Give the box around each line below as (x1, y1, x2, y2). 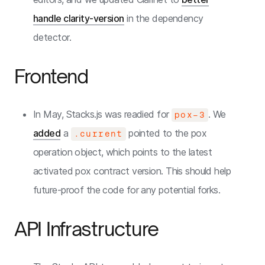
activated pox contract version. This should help (33, 165, 231, 177)
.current (73, 129, 123, 138)
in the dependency (124, 12, 203, 24)
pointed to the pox (125, 127, 207, 139)
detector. (33, 31, 74, 43)
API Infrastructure (14, 217, 159, 241)
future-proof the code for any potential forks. (33, 184, 221, 196)
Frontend (14, 64, 88, 88)
